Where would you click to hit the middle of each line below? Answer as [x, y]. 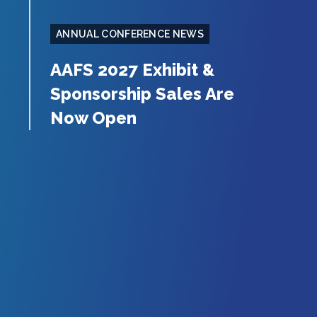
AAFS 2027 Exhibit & [132, 70]
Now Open [93, 118]
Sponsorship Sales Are [142, 94]
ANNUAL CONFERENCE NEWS [130, 34]
